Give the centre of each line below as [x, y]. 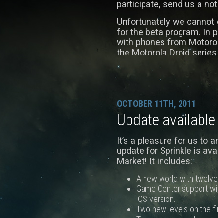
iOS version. [156, 199]
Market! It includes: [154, 161]
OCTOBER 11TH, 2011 [156, 103]
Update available [166, 119]
